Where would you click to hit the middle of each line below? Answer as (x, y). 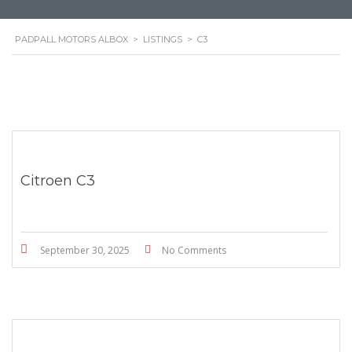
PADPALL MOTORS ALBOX (71, 39)
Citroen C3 (58, 181)
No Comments (194, 250)
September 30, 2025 (85, 250)
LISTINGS (163, 39)
